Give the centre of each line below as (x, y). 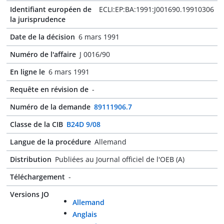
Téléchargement (37, 177)
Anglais (85, 214)
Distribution (31, 159)
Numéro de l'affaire (43, 54)
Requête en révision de (49, 89)
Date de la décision (42, 37)
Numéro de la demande (50, 107)
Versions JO (29, 194)
